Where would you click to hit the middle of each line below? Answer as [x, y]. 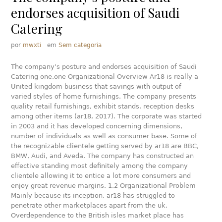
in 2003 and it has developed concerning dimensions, [97, 126]
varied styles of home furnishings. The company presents [104, 96]
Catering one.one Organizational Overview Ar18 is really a [105, 77]
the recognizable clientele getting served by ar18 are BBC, [105, 146]
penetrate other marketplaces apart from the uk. [89, 205]
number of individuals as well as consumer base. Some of [104, 136]
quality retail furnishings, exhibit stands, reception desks [103, 106]
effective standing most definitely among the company [100, 166]
